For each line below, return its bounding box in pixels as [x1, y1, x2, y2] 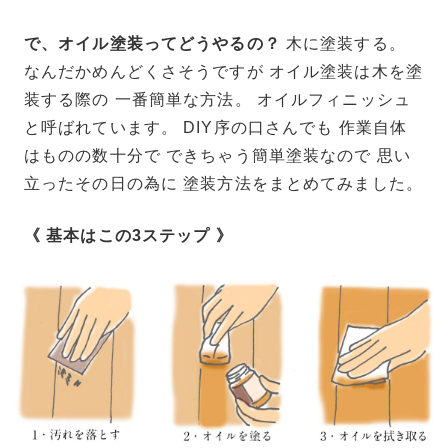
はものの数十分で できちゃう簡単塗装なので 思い [24, 147, 411, 165]
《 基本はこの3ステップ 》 [24, 227, 233, 245]
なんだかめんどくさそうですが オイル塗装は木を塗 [24, 63, 423, 81]
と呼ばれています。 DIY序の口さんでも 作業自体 [24, 119, 407, 137]
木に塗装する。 [280, 35, 406, 53]
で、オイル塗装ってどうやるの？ [24, 35, 281, 53]
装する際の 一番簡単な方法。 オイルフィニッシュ [24, 91, 411, 109]
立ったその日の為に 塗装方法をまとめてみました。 [24, 175, 423, 193]
